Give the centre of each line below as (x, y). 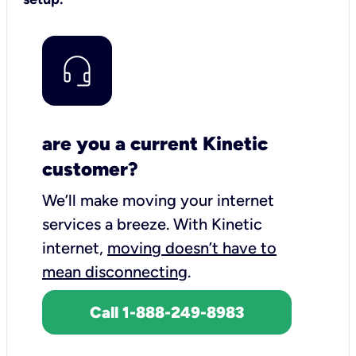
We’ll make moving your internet (158, 200)
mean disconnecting (115, 271)
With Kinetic (218, 224)
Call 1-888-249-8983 (167, 312)
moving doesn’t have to (192, 248)
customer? (90, 168)
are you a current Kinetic (155, 143)
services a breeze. (108, 224)
